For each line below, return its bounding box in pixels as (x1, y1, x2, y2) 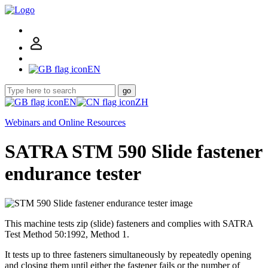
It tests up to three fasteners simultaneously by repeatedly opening (5, 249, 251, 260)
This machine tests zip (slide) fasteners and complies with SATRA (5, 218, 253, 229)
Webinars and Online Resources (5, 117, 126, 127)
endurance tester (5, 163, 141, 185)
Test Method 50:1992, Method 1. (5, 229, 129, 239)
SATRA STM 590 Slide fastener (5, 141, 262, 163)
